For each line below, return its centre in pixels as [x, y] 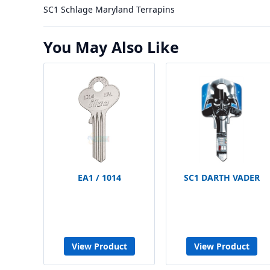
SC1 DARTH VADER [221, 177]
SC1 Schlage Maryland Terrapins [109, 9]
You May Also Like [111, 47]
